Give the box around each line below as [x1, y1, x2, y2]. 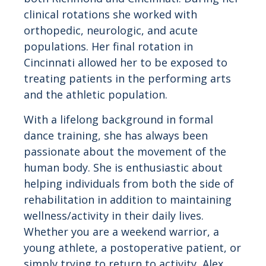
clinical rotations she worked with [24, 7, 197, 22]
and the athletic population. [24, 87, 170, 102]
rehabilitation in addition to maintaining [24, 192, 232, 207]
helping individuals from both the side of [24, 176, 234, 191]
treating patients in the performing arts [24, 71, 231, 86]
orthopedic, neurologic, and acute [24, 23, 198, 38]
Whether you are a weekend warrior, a [24, 224, 219, 239]
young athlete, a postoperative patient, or [24, 240, 241, 255]
